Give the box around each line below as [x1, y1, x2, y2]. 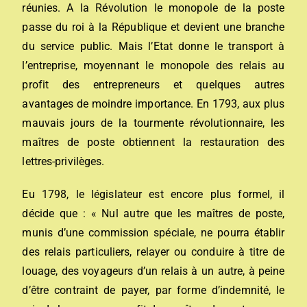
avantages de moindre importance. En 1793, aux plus [22, 97, 285, 110]
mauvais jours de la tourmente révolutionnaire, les [22, 116, 285, 130]
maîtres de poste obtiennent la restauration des [22, 135, 285, 149]
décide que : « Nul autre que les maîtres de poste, [22, 206, 285, 220]
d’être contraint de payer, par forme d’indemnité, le [22, 283, 285, 297]
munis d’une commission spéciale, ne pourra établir [22, 225, 285, 239]
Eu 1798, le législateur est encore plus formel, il [22, 187, 285, 201]
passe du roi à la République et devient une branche [22, 20, 285, 34]
